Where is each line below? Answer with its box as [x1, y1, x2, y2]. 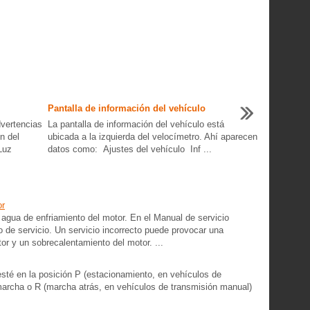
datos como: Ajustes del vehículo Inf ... [47, 144, 212, 154]
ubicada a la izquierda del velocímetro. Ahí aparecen [47, 131, 257, 142]
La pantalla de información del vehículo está [47, 119, 224, 129]
